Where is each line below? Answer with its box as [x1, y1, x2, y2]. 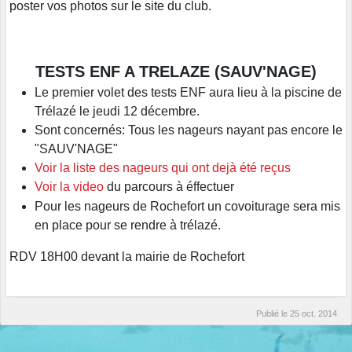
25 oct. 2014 [290, 308, 337, 318]
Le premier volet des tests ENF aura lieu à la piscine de [35, 86, 342, 100]
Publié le [256, 308, 290, 318]
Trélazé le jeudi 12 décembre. [35, 104, 200, 119]
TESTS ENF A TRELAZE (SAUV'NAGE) [35, 62, 317, 80]
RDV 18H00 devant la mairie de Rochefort [9, 249, 244, 263]
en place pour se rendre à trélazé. [35, 218, 221, 232]
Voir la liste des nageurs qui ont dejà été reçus [35, 161, 291, 175]
